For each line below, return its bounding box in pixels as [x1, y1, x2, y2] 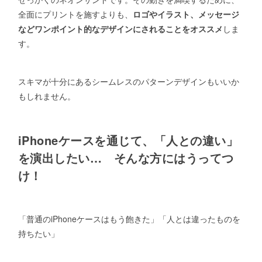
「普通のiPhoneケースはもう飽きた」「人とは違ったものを [18, 213, 240, 225]
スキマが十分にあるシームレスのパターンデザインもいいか [18, 75, 239, 88]
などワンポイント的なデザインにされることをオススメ [18, 22, 223, 35]
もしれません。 [18, 90, 75, 102]
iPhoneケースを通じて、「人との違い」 [18, 131, 239, 149]
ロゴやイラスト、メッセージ [132, 8, 239, 20]
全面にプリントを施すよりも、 [18, 8, 133, 20]
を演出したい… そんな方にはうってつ [18, 149, 234, 166]
